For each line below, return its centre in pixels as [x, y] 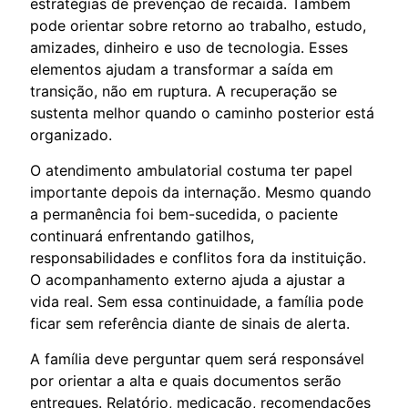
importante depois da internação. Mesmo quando [201, 192]
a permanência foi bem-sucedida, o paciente [184, 214]
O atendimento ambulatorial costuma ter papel [191, 170]
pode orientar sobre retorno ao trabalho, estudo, [198, 25]
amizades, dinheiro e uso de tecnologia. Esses [189, 47]
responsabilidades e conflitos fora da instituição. [198, 257]
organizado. [71, 134]
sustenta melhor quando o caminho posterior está [202, 112]
